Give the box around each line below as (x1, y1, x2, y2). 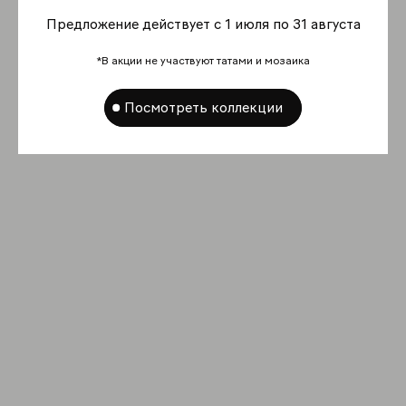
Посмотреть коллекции (123, 98, 283, 116)
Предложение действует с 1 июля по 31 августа (45, 14, 361, 33)
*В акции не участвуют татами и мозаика (96, 53, 310, 67)
